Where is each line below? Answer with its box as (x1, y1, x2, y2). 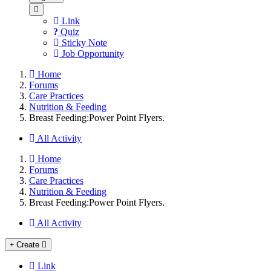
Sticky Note (59, 37, 107, 48)
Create (16, 240, 39, 249)
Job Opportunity (59, 48, 124, 59)
